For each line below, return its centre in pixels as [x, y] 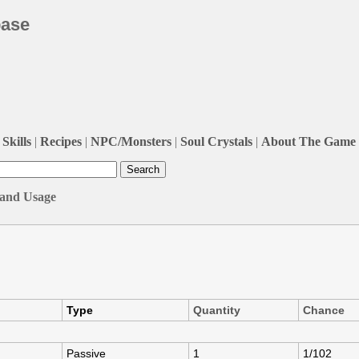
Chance [324, 310]
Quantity [217, 310]
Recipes [61, 141]
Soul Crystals [216, 141]
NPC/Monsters [131, 141]
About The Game [309, 141]
